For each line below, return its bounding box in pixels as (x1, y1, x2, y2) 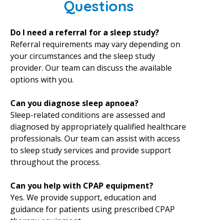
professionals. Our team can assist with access (10, 133, 180, 144)
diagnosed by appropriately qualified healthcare (10, 121, 186, 132)
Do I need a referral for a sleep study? (10, 27, 159, 38)
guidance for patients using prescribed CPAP (10, 204, 175, 215)
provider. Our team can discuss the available (10, 62, 172, 73)
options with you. (10, 74, 74, 85)
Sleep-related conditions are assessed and (10, 110, 165, 120)
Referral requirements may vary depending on (10, 39, 180, 50)
